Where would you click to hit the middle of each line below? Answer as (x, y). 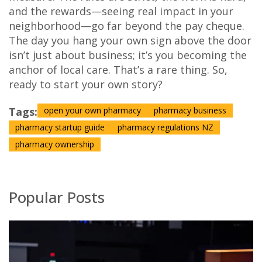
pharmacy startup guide (60, 127)
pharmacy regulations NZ (166, 127)
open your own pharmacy (92, 111)
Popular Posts (57, 197)
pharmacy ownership (55, 144)
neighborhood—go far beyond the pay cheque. (127, 26)
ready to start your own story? (86, 85)
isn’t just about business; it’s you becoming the (128, 55)
